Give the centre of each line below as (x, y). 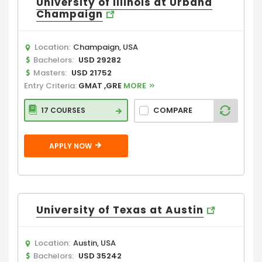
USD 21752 (92, 73)
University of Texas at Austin (120, 210)
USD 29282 (100, 60)
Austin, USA (94, 243)
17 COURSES (63, 110)
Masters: (50, 73)
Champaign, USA (106, 47)
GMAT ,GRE (101, 85)
